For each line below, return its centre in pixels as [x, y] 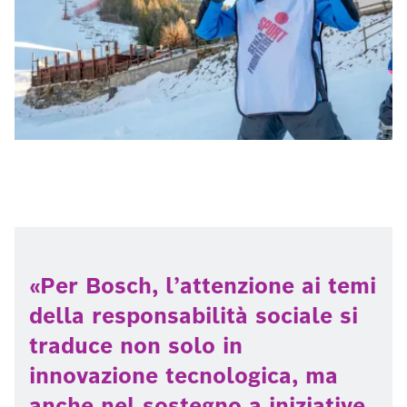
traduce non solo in [136, 346]
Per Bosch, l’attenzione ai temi [208, 286]
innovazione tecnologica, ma [184, 376]
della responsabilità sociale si [194, 316]
